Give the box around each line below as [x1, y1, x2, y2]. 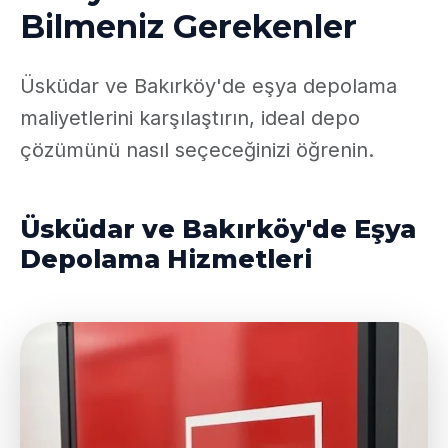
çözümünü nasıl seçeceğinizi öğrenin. [20, 138, 374, 162]
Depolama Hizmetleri [20, 244, 312, 274]
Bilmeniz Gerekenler [20, 7, 357, 46]
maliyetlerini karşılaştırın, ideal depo [20, 106, 360, 130]
